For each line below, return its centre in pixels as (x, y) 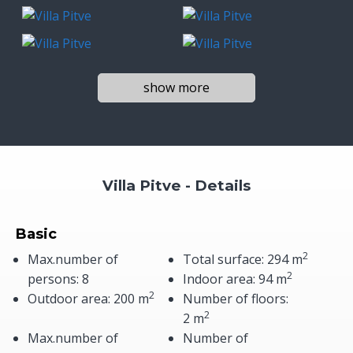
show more (176, 87)
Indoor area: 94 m (234, 279)
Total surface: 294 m (242, 259)
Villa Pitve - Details (176, 186)
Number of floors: (235, 299)
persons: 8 (58, 279)
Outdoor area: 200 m (88, 299)
